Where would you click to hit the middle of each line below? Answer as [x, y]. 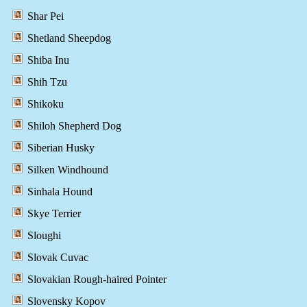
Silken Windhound [68, 170]
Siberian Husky [61, 148]
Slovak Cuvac [58, 258]
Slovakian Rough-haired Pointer [97, 280]
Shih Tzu [47, 82]
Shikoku [46, 104]
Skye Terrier [54, 214]
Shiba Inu [48, 60]
